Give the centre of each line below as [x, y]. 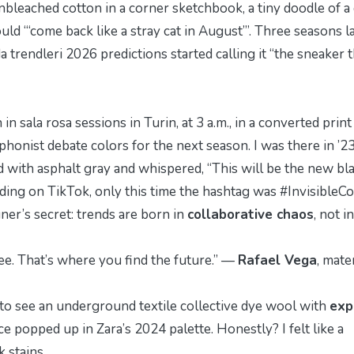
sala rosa [46, 122]
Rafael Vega [277, 260]
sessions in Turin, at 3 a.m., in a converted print [212, 122]
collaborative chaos [250, 214]
